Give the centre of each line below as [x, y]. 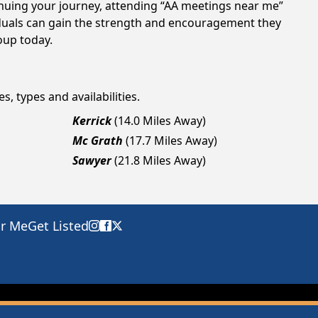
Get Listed [58, 226]
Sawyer [92, 160]
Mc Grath [98, 141]
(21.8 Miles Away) [160, 160]
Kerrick [92, 121]
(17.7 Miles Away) [171, 141]
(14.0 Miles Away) [160, 121]
